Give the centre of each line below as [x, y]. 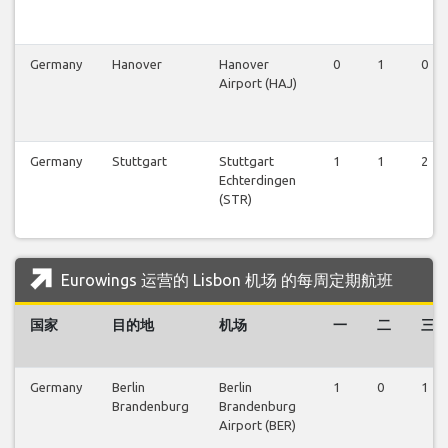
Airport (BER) [257, 424]
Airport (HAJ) [258, 82]
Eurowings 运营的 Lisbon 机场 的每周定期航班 [225, 279]
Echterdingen [257, 179]
